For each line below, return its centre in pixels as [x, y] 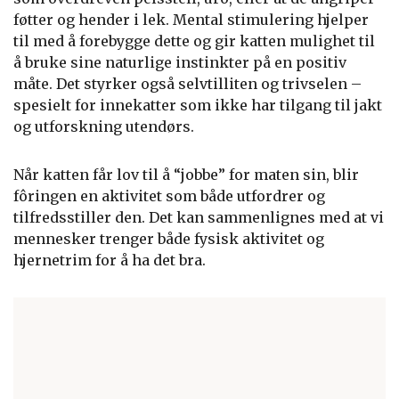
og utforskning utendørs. [104, 126]
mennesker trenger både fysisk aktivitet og [169, 239]
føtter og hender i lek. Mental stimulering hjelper [191, 20]
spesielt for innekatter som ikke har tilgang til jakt [198, 105]
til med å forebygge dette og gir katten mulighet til [194, 41]
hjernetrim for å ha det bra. [110, 260]
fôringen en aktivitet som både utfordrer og [169, 196]
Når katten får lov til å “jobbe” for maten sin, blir [186, 175]
